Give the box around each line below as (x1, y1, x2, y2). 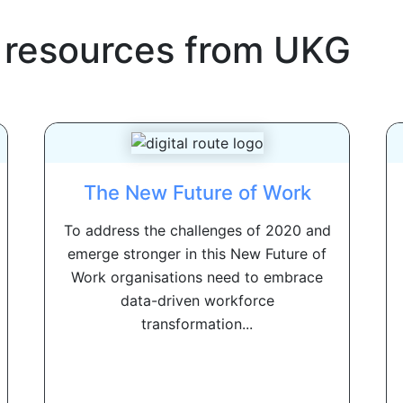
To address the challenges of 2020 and (63, 221, 331, 240)
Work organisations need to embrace (71, 268, 323, 287)
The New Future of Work (83, 181, 311, 205)
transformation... (141, 315, 253, 334)
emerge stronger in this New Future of (67, 245, 327, 264)
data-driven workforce (120, 291, 274, 310)
